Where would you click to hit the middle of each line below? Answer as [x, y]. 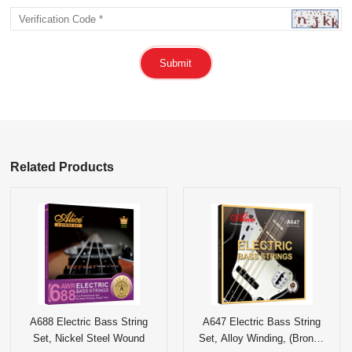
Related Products [62, 167]
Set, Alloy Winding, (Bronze [262, 338]
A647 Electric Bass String [262, 321]
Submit [176, 63]
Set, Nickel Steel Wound [89, 338]
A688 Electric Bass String [89, 321]
